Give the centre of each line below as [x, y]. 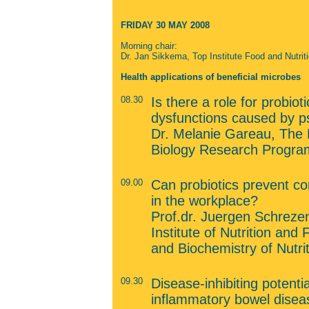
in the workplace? [204, 201]
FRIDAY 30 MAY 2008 [165, 25]
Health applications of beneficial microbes [210, 77]
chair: [166, 46]
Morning [136, 46]
